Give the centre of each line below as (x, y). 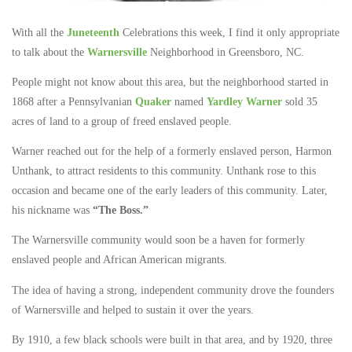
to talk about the (49, 52)
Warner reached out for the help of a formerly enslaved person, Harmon (172, 152)
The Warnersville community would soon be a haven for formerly (158, 240)
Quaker (153, 102)
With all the (39, 33)
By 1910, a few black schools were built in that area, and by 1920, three (172, 339)
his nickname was (52, 211)
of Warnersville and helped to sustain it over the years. (133, 310)
